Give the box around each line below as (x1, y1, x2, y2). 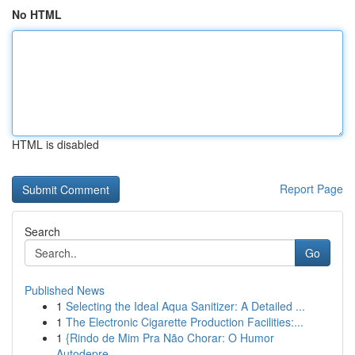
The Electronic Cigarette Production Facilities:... (66, 314, 303, 330)
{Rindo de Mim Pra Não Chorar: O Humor (66, 330, 274, 345)
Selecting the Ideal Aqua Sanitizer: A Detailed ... (66, 298, 305, 314)
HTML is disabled (12, 136, 99, 152)
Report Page (280, 181, 343, 197)
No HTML (12, 6, 62, 22)
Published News (25, 282, 105, 298)
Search (25, 223, 60, 239)
